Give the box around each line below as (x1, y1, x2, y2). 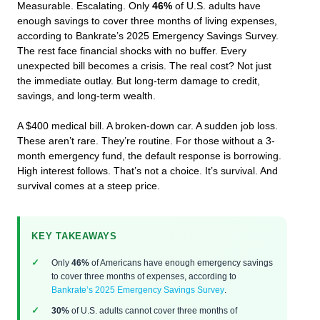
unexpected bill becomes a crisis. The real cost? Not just (17, 60, 271, 71)
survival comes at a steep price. (17, 181, 160, 192)
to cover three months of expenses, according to (51, 271, 236, 281)
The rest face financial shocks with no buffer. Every (17, 45, 246, 56)
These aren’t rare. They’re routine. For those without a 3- (17, 136, 275, 147)
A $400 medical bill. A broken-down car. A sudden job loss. (17, 121, 278, 132)
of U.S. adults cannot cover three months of (69, 306, 237, 316)
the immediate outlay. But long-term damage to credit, (17, 75, 260, 86)
